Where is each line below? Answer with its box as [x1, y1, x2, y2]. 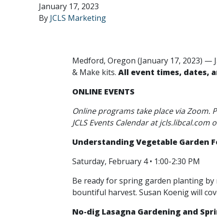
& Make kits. [72, 67, 118, 77]
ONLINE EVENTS [72, 86, 135, 97]
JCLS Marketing [50, 13, 106, 23]
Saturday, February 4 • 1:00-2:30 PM [72, 156, 202, 167]
